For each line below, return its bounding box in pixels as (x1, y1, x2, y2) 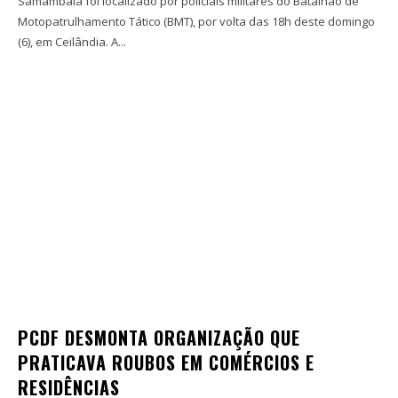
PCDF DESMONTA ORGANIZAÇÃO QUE (18, 323, 300, 351)
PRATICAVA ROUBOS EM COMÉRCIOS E (18, 348, 314, 376)
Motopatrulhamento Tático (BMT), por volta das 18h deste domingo (18, 12, 375, 29)
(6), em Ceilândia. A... (111, 33, 126, 50)
